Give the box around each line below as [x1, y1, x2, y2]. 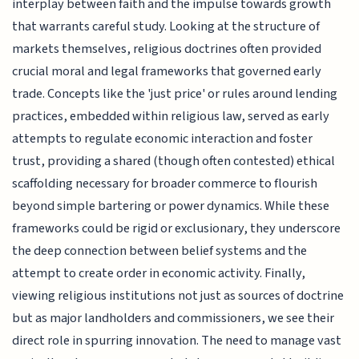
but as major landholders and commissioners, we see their [12, 309, 335, 329]
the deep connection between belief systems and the [12, 241, 308, 261]
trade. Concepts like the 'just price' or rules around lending [12, 84, 338, 104]
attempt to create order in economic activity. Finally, [12, 264, 306, 284]
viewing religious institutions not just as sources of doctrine [12, 286, 345, 306]
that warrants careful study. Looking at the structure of [12, 17, 321, 37]
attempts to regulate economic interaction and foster [12, 129, 313, 149]
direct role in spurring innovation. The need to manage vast [12, 331, 342, 351]
